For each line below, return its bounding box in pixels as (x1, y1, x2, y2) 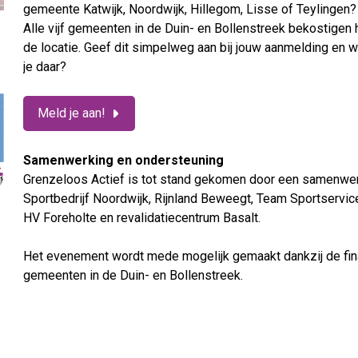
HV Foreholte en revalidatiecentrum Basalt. (23, 210, 261, 225)
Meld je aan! (38, 105, 106, 121)
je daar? (23, 59, 67, 74)
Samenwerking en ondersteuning (23, 153, 225, 168)
